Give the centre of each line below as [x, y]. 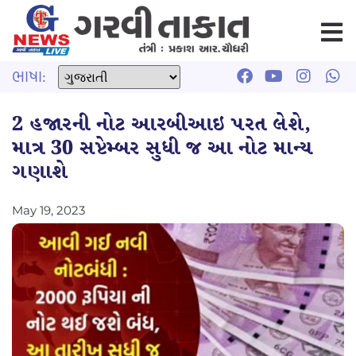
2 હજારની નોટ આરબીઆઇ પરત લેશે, [162, 124]
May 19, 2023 [48, 210]
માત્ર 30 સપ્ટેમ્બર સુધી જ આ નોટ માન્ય [163, 148]
